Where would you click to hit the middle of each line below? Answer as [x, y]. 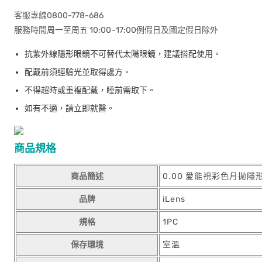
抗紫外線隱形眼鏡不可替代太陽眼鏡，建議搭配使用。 [123, 54]
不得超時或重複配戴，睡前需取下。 [90, 90]
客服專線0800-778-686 [59, 15]
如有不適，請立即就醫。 [70, 108]
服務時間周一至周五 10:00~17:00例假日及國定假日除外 [116, 30]
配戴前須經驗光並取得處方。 [78, 72]
